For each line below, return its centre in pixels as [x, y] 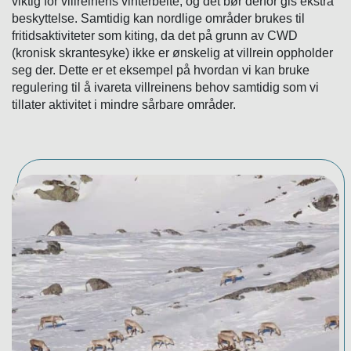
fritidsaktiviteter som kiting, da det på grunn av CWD [155, 36]
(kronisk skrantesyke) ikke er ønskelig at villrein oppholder [172, 53]
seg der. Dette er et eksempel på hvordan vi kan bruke [161, 71]
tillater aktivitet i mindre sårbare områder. [124, 105]
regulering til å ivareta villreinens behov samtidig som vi [165, 88]
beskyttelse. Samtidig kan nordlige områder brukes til [158, 19]
